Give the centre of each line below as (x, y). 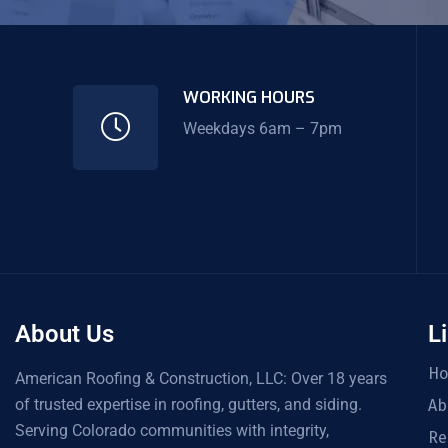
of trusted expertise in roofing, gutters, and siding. (188, 404)
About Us (64, 333)
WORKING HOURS (249, 98)
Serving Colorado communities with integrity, (172, 430)
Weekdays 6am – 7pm (263, 129)
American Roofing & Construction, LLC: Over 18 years (201, 378)
